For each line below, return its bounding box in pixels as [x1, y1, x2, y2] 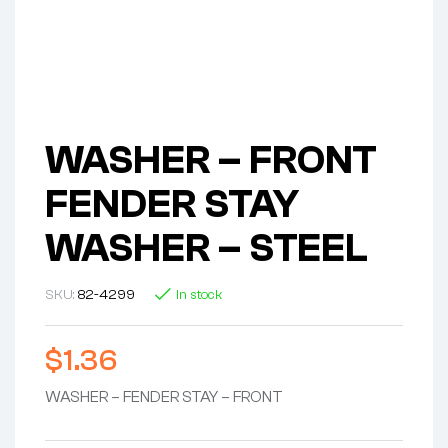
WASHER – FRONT [45, 137, 377, 184]
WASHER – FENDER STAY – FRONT [45, 388, 283, 407]
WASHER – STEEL [45, 225, 368, 272]
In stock [176, 287, 222, 304]
